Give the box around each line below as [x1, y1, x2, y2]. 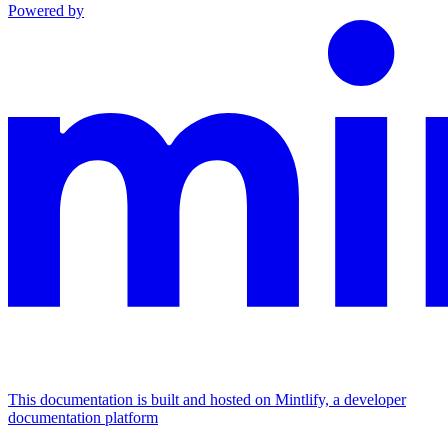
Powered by [8, 2, 84, 20]
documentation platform [8, 409, 158, 427]
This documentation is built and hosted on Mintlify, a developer [8, 391, 406, 409]
